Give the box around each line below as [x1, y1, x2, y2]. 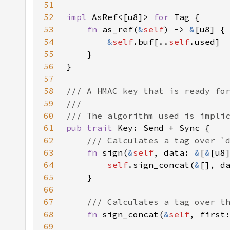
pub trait [66, 123, 118, 133]
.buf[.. [133, 36, 169, 47]
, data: [154, 147, 195, 158]
